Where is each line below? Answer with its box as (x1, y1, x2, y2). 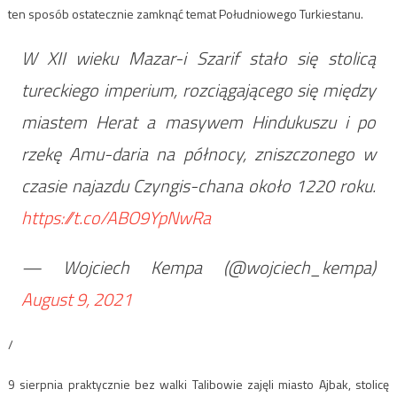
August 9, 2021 (20, 284, 132, 313)
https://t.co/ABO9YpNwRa (20, 203, 211, 231)
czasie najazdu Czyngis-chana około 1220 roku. (20, 171, 377, 199)
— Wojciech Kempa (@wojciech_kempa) (20, 253, 377, 281)
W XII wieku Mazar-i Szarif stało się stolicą (20, 43, 377, 72)
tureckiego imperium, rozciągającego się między (20, 75, 377, 104)
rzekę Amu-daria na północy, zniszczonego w (20, 139, 377, 167)
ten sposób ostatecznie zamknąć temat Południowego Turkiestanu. (7, 4, 363, 23)
